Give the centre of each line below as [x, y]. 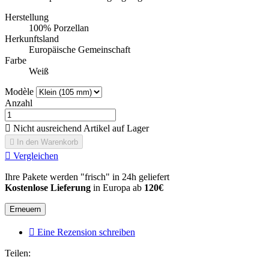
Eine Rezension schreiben [85, 232]
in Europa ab [117, 188]
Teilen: [18, 253]
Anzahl [19, 103]
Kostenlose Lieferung [48, 188]
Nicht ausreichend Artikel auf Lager [80, 128]
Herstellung [27, 17]
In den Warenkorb [47, 142]
